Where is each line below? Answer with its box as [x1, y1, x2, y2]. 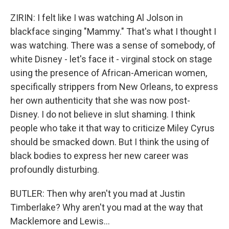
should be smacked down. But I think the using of [10, 136, 210, 147]
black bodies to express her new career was [10, 150, 189, 161]
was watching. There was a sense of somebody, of [10, 40, 216, 51]
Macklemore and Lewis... [10, 216, 110, 226]
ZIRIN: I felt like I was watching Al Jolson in [10, 12, 183, 23]
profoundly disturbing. [10, 164, 99, 175]
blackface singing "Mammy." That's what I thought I [10, 26, 216, 37]
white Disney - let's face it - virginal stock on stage [10, 54, 212, 64]
